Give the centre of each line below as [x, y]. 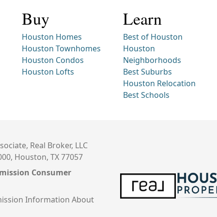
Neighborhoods [152, 60]
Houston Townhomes [62, 48]
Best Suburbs [147, 71]
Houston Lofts [48, 71]
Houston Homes [52, 37]
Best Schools [146, 95]
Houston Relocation [159, 83]
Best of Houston [153, 37]
